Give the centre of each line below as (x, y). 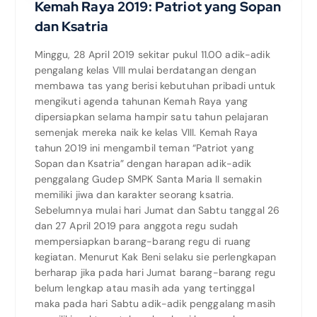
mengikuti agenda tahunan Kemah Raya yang (141, 102)
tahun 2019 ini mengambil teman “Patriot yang (144, 148)
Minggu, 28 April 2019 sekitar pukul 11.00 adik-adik (152, 55)
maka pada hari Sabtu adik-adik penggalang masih (155, 304)
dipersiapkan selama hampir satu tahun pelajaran (151, 117)
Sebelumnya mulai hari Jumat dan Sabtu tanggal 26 (157, 211)
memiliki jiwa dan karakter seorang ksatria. (134, 195)
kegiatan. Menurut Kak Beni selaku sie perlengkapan (155, 257)
